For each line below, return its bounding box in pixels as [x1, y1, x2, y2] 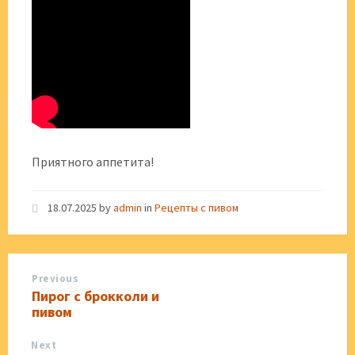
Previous [32, 272, 79, 285]
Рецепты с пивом [155, 200, 239, 215]
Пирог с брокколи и [32, 287, 159, 305]
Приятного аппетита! [32, 154, 154, 170]
